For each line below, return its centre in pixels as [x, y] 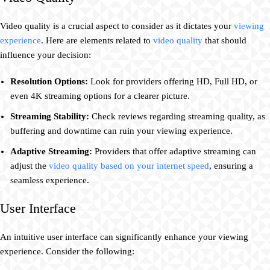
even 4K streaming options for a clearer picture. [100, 96]
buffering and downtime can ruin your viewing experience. [121, 131]
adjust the [30, 166]
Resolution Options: [49, 82]
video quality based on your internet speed [129, 166]
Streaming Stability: [50, 117]
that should [224, 41]
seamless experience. [50, 181]
